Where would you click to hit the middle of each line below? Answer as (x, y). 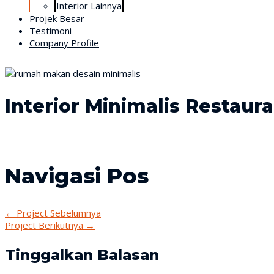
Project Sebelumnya (57, 213)
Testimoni (50, 31)
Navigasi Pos (77, 176)
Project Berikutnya (45, 225)
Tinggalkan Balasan (82, 254)
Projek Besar (57, 18)
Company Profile (64, 43)
